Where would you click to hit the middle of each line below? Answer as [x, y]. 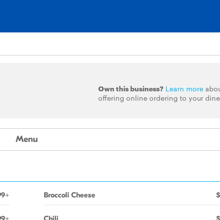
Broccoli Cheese [69, 195]
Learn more [184, 88]
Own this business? [131, 88]
